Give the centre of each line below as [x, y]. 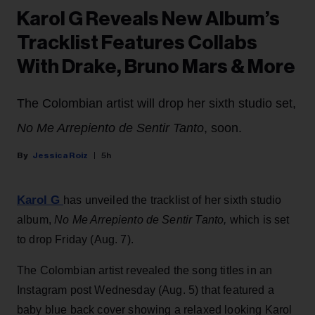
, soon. [223, 128]
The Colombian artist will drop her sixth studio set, [156, 104]
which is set [258, 220]
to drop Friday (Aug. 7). [75, 240]
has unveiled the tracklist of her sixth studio [173, 200]
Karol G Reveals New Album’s [148, 19]
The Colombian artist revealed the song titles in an [145, 271]
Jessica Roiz [60, 156]
